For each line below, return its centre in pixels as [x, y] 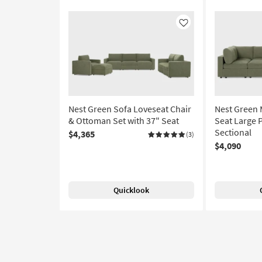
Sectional [233, 132]
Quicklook [131, 190]
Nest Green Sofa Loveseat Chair [130, 109]
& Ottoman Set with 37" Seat [124, 121]
